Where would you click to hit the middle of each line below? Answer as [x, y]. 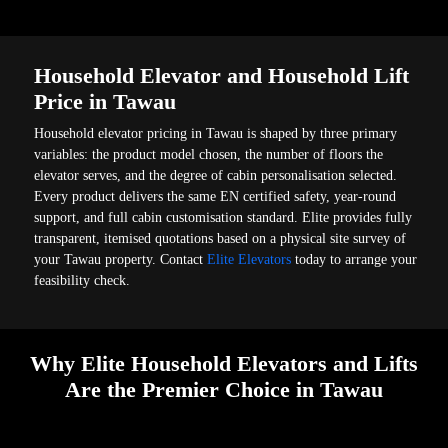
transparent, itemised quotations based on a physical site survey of [220, 238]
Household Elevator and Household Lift [222, 75]
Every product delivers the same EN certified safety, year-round [215, 196]
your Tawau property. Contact [121, 259]
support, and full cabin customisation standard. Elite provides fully [223, 217]
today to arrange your [354, 259]
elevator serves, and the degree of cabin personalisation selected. [216, 175]
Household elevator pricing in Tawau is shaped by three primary [216, 133]
